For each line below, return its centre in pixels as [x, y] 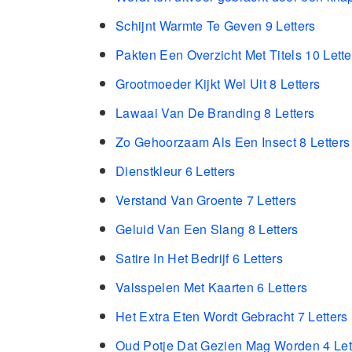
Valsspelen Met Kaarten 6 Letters [212, 288]
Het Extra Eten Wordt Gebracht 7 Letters [232, 317]
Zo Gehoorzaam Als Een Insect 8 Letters [233, 142]
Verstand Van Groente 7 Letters [206, 200]
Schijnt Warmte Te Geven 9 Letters [216, 26]
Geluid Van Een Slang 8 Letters [207, 229]
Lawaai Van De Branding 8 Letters [215, 113]
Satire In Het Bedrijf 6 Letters [199, 258]
